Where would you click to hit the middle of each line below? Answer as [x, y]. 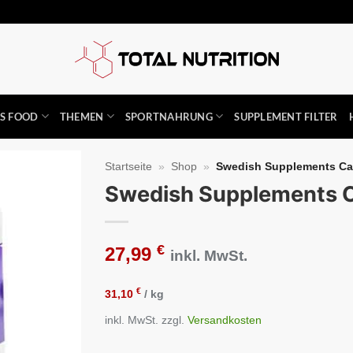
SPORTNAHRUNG [169, 116]
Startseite [129, 166]
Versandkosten [225, 320]
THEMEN [82, 116]
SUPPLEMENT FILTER [286, 116]
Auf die [40, 204]
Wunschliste [40, 219]
